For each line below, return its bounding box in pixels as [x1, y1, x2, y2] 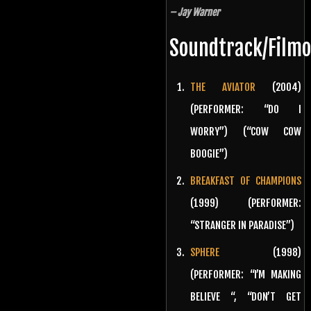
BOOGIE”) [190, 146, 228, 160]
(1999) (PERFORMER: [190, 196, 301, 210]
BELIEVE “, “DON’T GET [190, 289, 301, 303]
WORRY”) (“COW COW [190, 124, 301, 138]
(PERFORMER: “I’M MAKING [190, 267, 301, 281]
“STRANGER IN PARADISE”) [190, 218, 294, 232]
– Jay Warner [169, 6, 219, 19]
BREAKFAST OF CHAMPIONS [190, 174, 301, 187]
